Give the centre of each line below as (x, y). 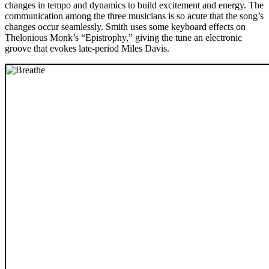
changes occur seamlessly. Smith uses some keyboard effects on (125, 26)
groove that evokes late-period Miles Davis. (87, 48)
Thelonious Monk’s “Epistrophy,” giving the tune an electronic (123, 37)
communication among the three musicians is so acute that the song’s (134, 16)
